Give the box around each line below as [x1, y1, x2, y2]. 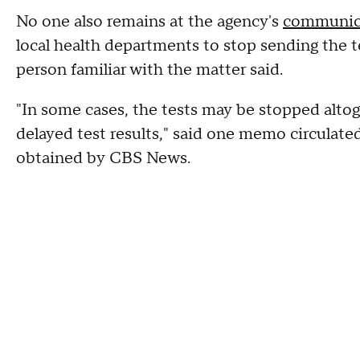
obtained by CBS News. [16, 148, 190, 169]
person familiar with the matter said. [16, 59, 287, 80]
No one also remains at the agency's [16, 11, 283, 32]
